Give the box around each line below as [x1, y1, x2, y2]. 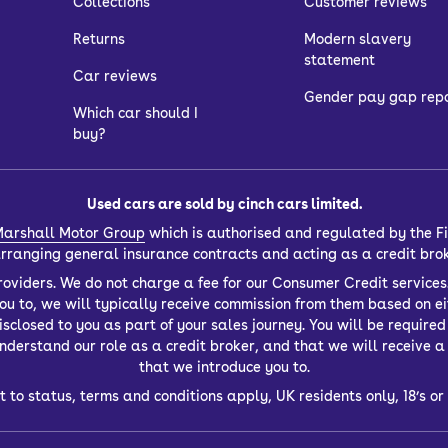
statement [303, 52, 375, 68]
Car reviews [72, 68, 157, 84]
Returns [72, 31, 125, 47]
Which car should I [72, 105, 198, 121]
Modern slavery [303, 31, 411, 47]
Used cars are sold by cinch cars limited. [86, 196, 362, 213]
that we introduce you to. [138, 359, 310, 376]
